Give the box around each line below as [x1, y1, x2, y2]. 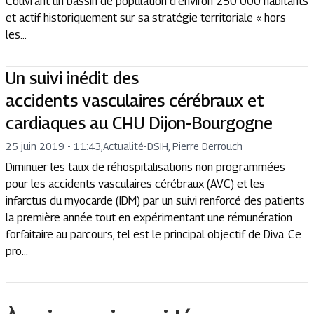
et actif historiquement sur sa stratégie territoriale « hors [6, 11, 286, 25]
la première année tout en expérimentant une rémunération [6, 210, 292, 224]
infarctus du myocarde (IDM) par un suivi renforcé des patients [6, 193, 305, 207]
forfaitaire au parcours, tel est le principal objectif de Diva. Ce [6, 227, 301, 241]
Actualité [103, 139, 144, 152]
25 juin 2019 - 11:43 [6, 139, 101, 152]
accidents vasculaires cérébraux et [6, 90, 264, 110]
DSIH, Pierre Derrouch [147, 139, 243, 152]
